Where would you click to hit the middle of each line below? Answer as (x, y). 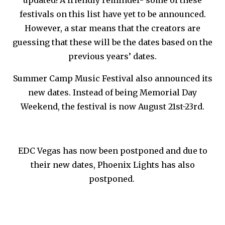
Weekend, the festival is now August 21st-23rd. (113, 106)
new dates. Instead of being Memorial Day (113, 92)
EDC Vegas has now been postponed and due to (113, 150)
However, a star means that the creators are (113, 28)
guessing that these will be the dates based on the (113, 42)
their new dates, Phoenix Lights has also (113, 164)
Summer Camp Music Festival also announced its (113, 78)
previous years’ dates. (113, 56)
